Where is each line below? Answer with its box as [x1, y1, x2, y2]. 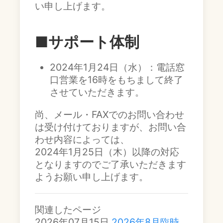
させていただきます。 [50, 86, 144, 98]
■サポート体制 [35, 33, 139, 51]
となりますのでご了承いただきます [35, 158, 186, 170]
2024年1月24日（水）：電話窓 [50, 61, 185, 73]
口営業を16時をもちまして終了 [50, 74, 183, 86]
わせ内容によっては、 [35, 133, 129, 145]
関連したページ [35, 204, 101, 216]
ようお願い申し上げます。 [35, 171, 148, 183]
